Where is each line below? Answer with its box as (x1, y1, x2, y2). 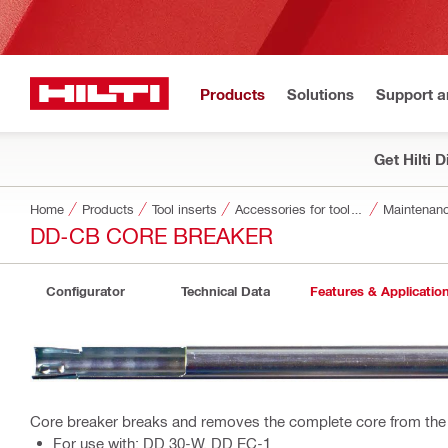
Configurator (45, 283, 125, 299)
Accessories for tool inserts (350, 201, 363, 216)
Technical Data (180, 283, 270, 299)
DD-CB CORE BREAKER (30, 221, 273, 248)
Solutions (287, 84, 354, 103)
